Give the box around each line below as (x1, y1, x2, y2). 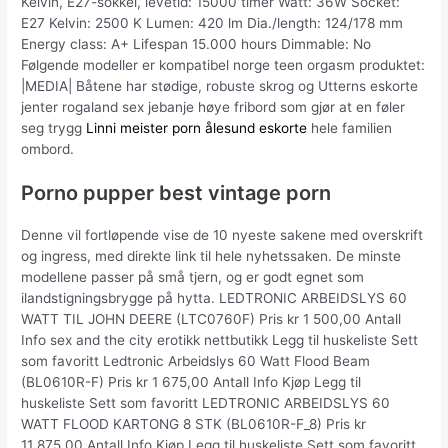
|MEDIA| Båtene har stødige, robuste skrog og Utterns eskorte (21, 77, 419, 94)
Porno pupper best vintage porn (21, 181, 332, 206)
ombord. (21, 140, 75, 157)
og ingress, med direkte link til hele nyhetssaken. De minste (21, 248, 402, 265)
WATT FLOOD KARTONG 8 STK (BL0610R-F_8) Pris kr (21, 416, 367, 433)
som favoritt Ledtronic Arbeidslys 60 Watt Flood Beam (21, 353, 371, 370)
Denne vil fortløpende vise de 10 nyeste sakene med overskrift (21, 227, 424, 244)
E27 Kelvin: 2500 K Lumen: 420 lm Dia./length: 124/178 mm (21, 14, 404, 31)
